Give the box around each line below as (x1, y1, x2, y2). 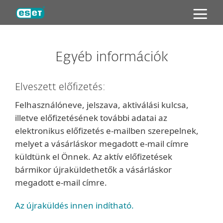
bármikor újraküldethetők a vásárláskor (15, 164, 172, 175)
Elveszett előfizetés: (15, 82, 106, 92)
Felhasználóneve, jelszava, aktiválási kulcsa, (15, 99, 189, 111)
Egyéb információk (55, 51, 168, 64)
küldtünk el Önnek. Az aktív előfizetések (15, 151, 172, 162)
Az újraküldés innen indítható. (15, 200, 134, 211)
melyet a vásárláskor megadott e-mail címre (15, 138, 189, 149)
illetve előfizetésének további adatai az (15, 112, 167, 123)
